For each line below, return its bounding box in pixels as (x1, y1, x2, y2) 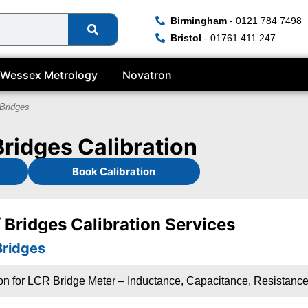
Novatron (122, 68, 172, 82)
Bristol (170, 32, 202, 43)
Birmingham (170, 15, 228, 26)
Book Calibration (72, 165, 156, 179)
